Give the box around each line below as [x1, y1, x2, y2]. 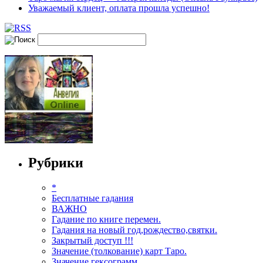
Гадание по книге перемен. [52, 214, 161, 225]
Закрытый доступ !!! [52, 235, 133, 246]
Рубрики [28, 155, 83, 171]
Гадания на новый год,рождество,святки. [52, 225, 217, 235]
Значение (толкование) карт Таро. [52, 246, 187, 257]
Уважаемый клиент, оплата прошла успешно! [28, 3, 210, 14]
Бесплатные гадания [52, 193, 133, 204]
